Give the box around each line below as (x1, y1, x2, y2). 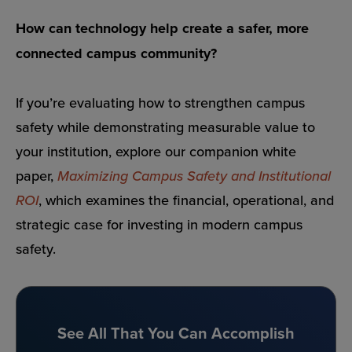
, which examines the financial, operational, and (38, 190, 334, 211)
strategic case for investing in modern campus (16, 214, 302, 235)
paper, (16, 166, 57, 186)
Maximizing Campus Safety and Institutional (57, 166, 331, 186)
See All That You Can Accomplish (57, 321, 295, 344)
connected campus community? (16, 42, 217, 64)
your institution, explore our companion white (16, 141, 296, 162)
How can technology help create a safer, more (16, 17, 309, 38)
